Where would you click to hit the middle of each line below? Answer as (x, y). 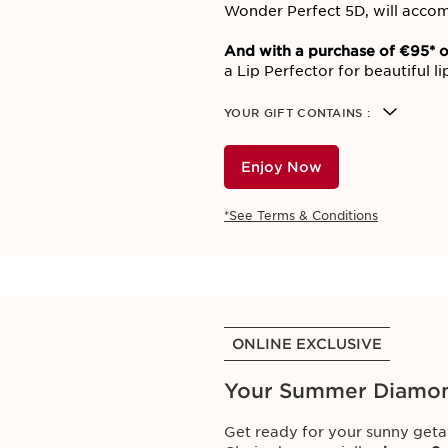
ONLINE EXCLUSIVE (307, 344)
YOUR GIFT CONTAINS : (297, 113)
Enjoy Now (281, 167)
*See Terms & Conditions (301, 215)
